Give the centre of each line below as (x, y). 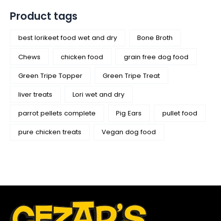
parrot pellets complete (57, 113)
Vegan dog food (129, 132)
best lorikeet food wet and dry (67, 38)
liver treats (35, 94)
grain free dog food (156, 57)
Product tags (44, 16)
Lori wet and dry (99, 94)
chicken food (82, 57)
